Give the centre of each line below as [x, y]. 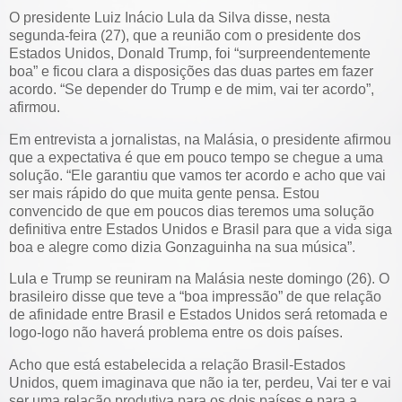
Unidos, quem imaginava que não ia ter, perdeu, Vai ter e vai [200, 383]
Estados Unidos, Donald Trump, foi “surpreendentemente [190, 53]
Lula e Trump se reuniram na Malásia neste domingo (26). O [199, 279]
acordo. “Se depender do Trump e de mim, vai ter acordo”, [192, 89]
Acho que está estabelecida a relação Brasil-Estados [177, 365]
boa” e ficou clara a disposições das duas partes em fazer [191, 71]
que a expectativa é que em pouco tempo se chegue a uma [196, 157]
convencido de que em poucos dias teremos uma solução [192, 211]
